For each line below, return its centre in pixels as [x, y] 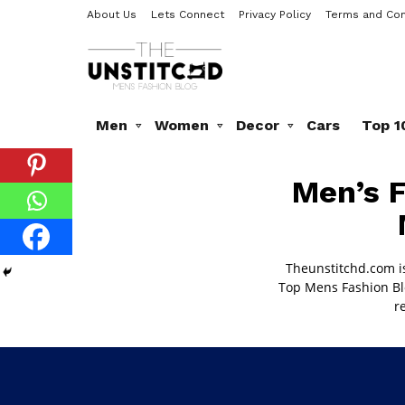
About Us [112, 14]
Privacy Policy [275, 14]
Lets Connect [188, 14]
